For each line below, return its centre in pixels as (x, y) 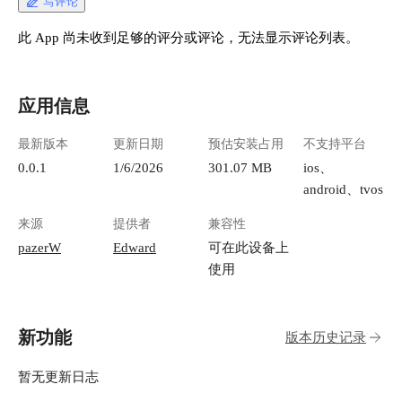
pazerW (39, 248)
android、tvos (343, 189)
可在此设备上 (249, 248)
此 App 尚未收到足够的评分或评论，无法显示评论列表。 (188, 38)
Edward (135, 248)
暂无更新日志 (58, 377)
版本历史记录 (326, 337)
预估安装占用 (246, 144)
